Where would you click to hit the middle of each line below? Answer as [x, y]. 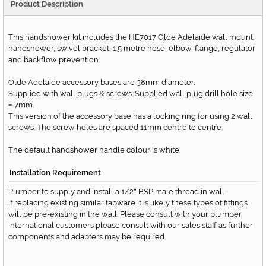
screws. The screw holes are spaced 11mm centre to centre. [115, 128]
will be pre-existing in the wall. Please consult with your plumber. [125, 214]
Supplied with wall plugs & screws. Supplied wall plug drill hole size [131, 94]
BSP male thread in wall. [181, 192]
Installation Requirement [55, 173]
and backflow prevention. [54, 60]
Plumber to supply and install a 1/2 [71, 192]
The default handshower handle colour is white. [94, 150]
